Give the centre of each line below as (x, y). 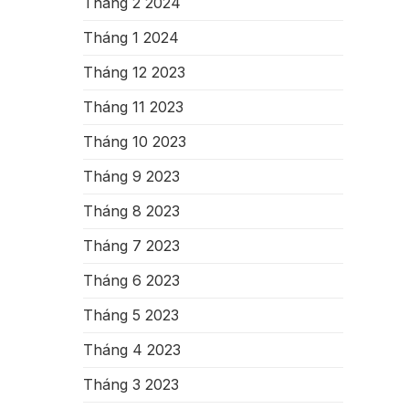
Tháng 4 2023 (132, 350)
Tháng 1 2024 (131, 37)
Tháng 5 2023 (131, 315)
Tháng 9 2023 (131, 176)
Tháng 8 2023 (131, 211)
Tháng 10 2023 (135, 142)
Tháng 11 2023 (133, 107)
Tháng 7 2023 (131, 246)
